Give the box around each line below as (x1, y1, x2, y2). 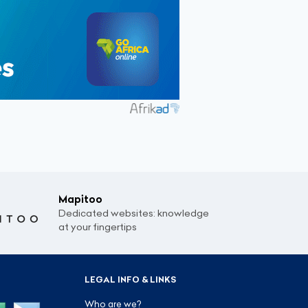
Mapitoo (58, 193, 102, 206)
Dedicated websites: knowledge (58, 207, 209, 219)
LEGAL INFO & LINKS (84, 274, 177, 285)
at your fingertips (58, 221, 137, 233)
